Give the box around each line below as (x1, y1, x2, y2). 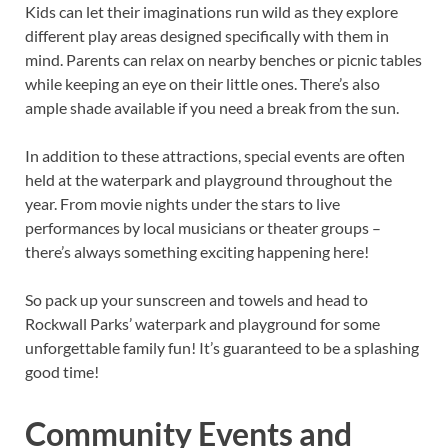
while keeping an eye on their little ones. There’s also (25, 74, 380, 94)
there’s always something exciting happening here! (25, 242, 369, 262)
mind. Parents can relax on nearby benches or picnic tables (25, 50, 422, 70)
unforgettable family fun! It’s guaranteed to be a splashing (25, 338, 419, 358)
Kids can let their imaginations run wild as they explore (25, 2, 398, 22)
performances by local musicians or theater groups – (25, 218, 381, 238)
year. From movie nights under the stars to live (25, 194, 340, 214)
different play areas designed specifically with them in (25, 26, 389, 46)
